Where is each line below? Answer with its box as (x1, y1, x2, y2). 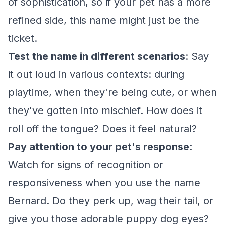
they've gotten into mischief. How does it (8, 104, 202, 117)
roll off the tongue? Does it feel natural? (8, 123, 197, 135)
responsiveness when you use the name (8, 177, 200, 189)
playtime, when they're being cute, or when (8, 86, 217, 98)
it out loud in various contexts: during (8, 68, 184, 80)
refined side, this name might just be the (8, 14, 199, 26)
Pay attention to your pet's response (8, 141, 189, 153)
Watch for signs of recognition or (8, 159, 163, 171)
